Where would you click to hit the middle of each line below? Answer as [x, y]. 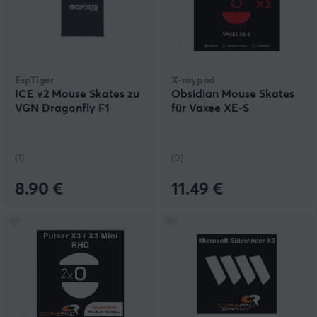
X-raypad [193, 81]
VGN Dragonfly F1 [62, 109]
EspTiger [34, 81]
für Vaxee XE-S [210, 109]
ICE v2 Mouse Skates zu [77, 94]
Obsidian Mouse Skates [233, 94]
